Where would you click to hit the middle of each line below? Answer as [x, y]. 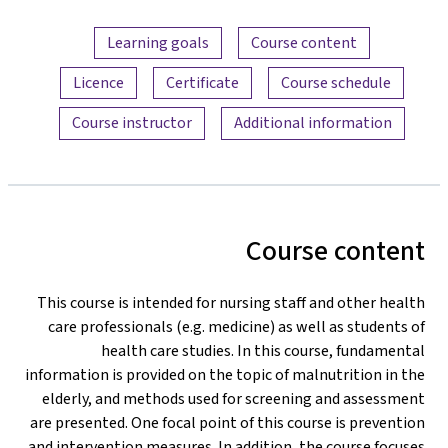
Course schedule [335, 83]
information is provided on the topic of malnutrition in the [225, 374]
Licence [98, 83]
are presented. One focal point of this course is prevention [227, 422]
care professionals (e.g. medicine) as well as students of [236, 326]
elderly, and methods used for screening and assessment [233, 398]
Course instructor [131, 123]
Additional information [312, 123]
